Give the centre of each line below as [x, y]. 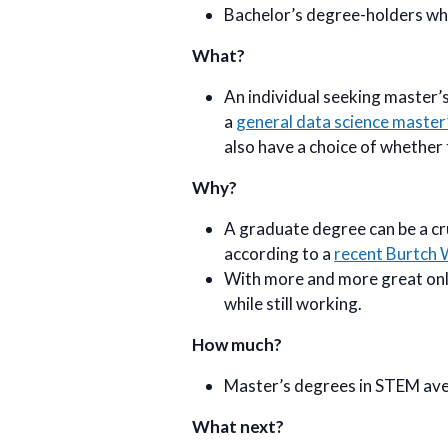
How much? [237, 344]
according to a [279, 253]
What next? [238, 426]
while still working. [293, 303]
